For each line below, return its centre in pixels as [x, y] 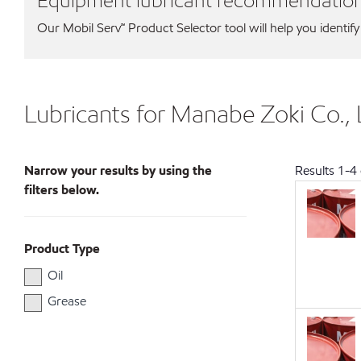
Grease [67, 301]
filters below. [62, 190]
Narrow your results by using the [118, 170]
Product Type [62, 249]
